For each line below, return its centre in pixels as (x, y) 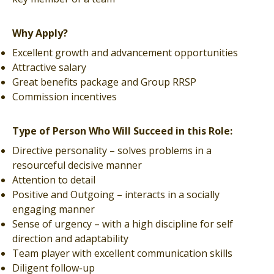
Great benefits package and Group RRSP (104, 82)
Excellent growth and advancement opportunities (125, 53)
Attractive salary (49, 67)
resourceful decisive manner (77, 165)
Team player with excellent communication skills (122, 253)
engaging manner (54, 209)
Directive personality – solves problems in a (112, 150)
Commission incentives (65, 97)
